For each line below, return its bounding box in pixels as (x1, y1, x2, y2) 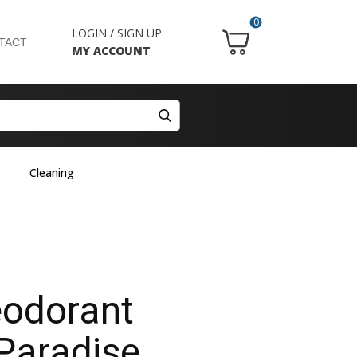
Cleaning (29, 165, 74, 180)
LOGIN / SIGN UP (72, 25, 162, 41)
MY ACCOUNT (72, 43, 151, 58)
